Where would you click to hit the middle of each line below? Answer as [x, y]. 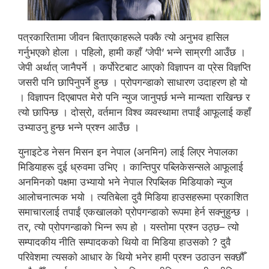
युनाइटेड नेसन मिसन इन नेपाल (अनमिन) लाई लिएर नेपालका [128, 152]
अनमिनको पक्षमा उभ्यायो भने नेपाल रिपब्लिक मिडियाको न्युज [125, 182]
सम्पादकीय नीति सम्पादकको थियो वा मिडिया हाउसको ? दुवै [124, 242]
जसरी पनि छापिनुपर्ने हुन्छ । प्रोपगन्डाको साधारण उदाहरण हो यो [133, 82]
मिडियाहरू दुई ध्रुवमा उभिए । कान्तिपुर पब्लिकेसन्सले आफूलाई [131, 167]
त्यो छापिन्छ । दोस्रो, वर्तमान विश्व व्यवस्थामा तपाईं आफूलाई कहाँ [134, 112]
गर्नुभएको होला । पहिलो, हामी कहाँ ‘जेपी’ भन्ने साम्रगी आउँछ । [132, 52]
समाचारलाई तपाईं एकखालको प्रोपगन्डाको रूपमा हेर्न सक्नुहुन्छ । [134, 212]
